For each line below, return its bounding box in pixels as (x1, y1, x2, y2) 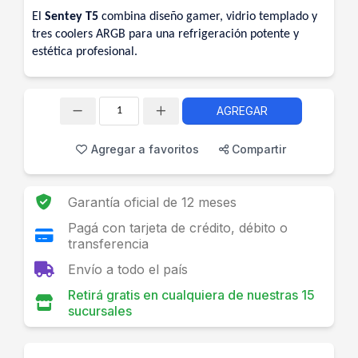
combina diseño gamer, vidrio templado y (98, 10, 317, 23)
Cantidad (117, 113, 147, 121)
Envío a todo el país (68, 261, 188, 277)
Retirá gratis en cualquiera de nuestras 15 (68, 287, 315, 303)
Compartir (229, 142, 286, 156)
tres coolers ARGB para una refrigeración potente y (32, 28, 299, 41)
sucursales (68, 303, 132, 319)
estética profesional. (32, 46, 137, 58)
